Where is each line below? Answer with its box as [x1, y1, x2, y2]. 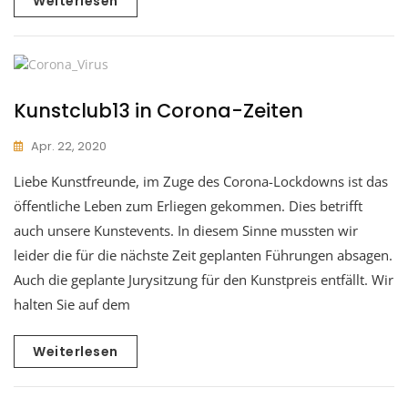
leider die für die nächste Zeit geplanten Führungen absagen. [14, 245, 393, 264]
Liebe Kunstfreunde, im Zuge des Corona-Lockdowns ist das [14, 171, 388, 190]
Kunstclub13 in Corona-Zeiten [14, 97, 303, 124]
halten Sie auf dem [14, 294, 130, 313]
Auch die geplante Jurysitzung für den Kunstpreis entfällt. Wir [14, 270, 393, 289]
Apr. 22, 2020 [31, 137, 107, 155]
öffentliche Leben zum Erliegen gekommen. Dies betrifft [14, 196, 362, 215]
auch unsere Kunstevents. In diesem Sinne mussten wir [14, 220, 358, 240]
